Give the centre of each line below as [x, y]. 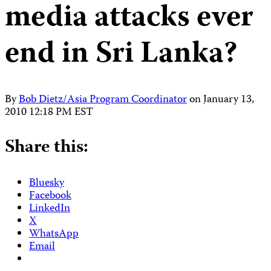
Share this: [47, 148]
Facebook [50, 196]
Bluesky [47, 183]
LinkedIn [50, 209]
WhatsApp [54, 234]
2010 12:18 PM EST [49, 113]
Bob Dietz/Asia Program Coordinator [103, 100]
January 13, [229, 100]
